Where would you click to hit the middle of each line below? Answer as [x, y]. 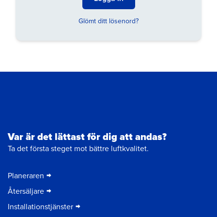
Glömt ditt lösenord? [108, 21]
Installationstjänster [40, 207]
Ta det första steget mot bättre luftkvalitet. [78, 148]
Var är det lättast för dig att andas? [87, 137]
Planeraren [26, 176]
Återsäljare [26, 191]
